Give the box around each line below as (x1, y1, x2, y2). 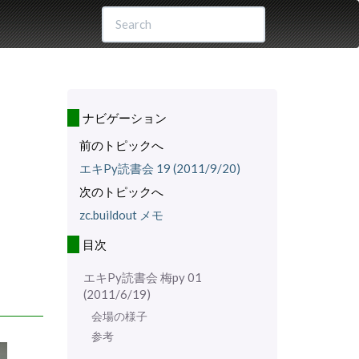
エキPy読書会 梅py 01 (83, 269, 202, 284)
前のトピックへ (79, 138, 163, 152)
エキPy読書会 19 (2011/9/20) (79, 160, 240, 175)
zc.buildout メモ (79, 207, 163, 222)
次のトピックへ (79, 184, 163, 199)
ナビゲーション (83, 111, 167, 125)
